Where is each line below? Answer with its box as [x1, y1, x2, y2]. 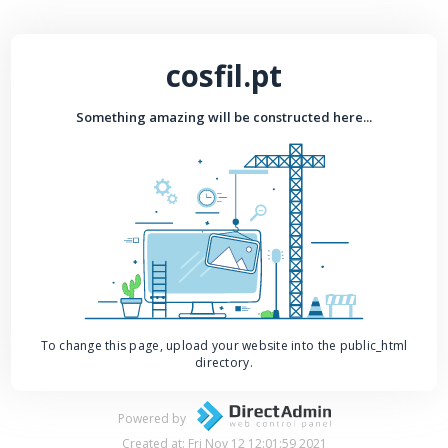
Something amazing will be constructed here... [76, 107, 372, 126]
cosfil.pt [166, 54, 282, 96]
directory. [195, 353, 253, 371]
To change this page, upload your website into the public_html [40, 336, 408, 354]
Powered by [117, 409, 186, 427]
